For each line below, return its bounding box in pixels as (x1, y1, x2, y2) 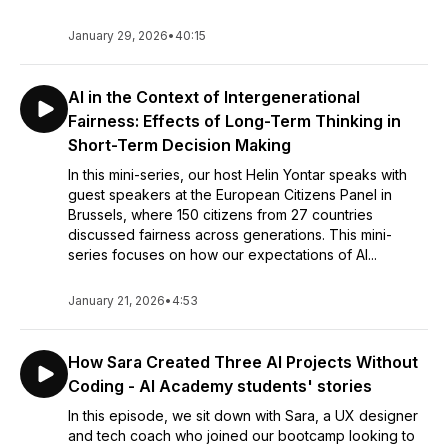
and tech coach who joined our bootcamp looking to (68, 427, 415, 444)
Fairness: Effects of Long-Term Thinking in (68, 111, 401, 131)
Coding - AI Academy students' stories (68, 376, 372, 396)
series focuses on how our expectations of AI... (68, 246, 377, 263)
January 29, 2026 (68, 28, 168, 43)
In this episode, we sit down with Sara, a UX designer (68, 407, 418, 424)
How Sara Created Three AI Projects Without (68, 352, 418, 372)
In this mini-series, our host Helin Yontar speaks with (68, 166, 407, 183)
